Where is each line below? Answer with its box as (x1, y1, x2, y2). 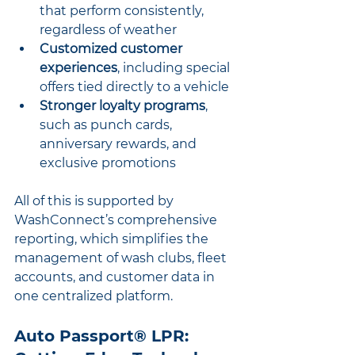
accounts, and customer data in (14, 269, 218, 284)
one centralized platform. (14, 288, 173, 303)
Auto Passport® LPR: (14, 326, 193, 345)
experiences (40, 59, 117, 75)
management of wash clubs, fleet (14, 250, 230, 265)
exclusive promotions (40, 155, 176, 170)
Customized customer (40, 40, 185, 56)
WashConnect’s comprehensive (14, 212, 220, 227)
